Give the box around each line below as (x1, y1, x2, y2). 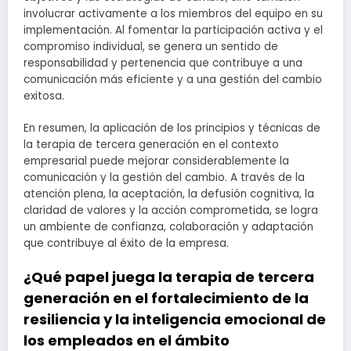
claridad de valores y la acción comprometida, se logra (24, 202, 318, 218)
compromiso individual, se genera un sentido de (24, 39, 278, 55)
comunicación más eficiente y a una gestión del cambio (24, 72, 322, 88)
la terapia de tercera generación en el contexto (24, 136, 279, 152)
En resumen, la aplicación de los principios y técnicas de (24, 120, 320, 136)
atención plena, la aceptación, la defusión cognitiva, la (24, 186, 314, 201)
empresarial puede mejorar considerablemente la (24, 153, 289, 168)
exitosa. (24, 89, 64, 104)
